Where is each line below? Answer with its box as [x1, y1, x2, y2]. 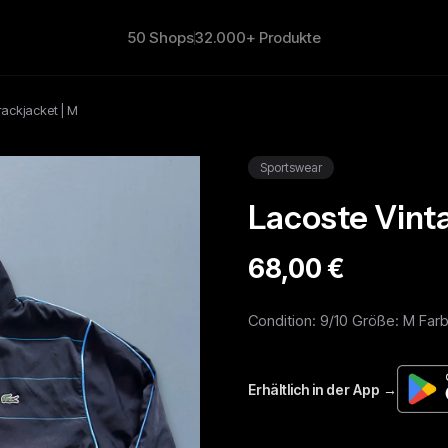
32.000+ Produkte [194, 28, 321, 47]
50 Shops [127, 28, 194, 47]
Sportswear [260, 160, 322, 175]
